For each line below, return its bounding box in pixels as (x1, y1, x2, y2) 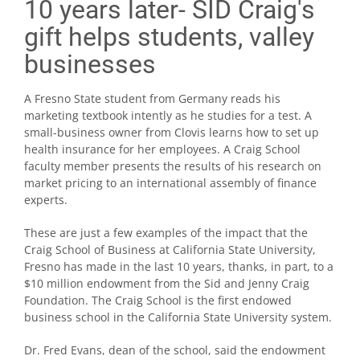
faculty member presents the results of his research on (24, 157, 321, 174)
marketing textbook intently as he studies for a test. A (24, 107, 312, 123)
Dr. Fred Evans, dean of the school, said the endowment (24, 342, 325, 358)
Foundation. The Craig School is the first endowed (24, 292, 292, 308)
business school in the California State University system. (24, 309, 332, 325)
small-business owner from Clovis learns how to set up (24, 124, 319, 140)
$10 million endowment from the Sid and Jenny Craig (24, 275, 309, 291)
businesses (24, 48, 156, 80)
